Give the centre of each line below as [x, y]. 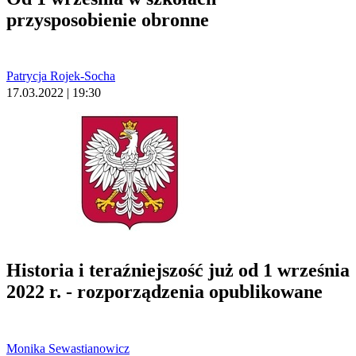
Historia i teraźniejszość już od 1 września [178, 271]
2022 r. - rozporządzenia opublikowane [164, 292]
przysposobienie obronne [108, 19]
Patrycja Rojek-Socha [61, 76]
